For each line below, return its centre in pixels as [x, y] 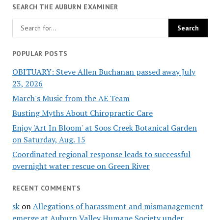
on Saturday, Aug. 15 [49, 140]
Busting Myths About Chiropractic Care [82, 113]
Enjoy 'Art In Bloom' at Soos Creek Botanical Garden [104, 128]
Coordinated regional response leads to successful [101, 154]
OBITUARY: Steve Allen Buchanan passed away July [104, 72]
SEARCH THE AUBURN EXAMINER [65, 7]
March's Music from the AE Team [71, 98]
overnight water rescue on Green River [81, 166]
